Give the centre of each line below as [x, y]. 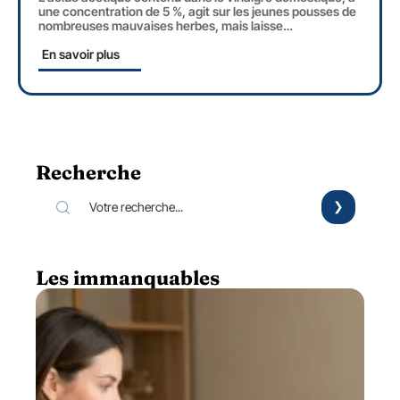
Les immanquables [128, 278]
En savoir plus [81, 54]
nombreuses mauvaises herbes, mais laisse [161, 26]
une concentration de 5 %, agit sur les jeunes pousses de [197, 12]
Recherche [88, 173]
